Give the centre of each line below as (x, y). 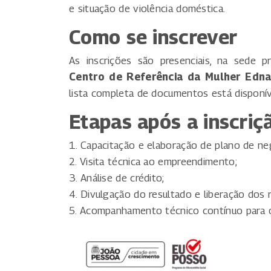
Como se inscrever (153, 37)
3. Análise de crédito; (117, 178)
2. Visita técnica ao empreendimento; (153, 161)
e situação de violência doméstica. (147, 8)
